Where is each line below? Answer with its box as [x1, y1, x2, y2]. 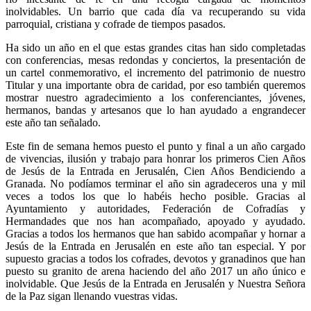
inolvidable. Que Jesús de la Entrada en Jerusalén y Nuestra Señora [6, 277, 305, 289]
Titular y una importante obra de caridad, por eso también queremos [6, 78, 305, 91]
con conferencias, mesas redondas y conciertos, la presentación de [6, 53, 305, 66]
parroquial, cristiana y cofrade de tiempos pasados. [6, 17, 226, 30]
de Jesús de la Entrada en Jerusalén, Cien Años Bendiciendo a [6, 165, 305, 177]
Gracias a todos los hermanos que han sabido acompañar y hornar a [6, 227, 305, 239]
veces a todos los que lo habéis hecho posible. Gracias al [6, 190, 305, 202]
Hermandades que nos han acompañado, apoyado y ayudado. [6, 215, 305, 227]
